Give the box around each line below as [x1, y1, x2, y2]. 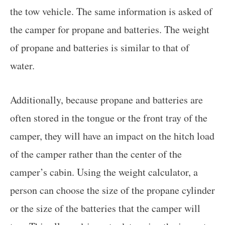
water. [10, 59, 35, 73]
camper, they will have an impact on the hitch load [10, 129, 214, 143]
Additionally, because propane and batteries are [10, 93, 203, 107]
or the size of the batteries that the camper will [10, 201, 200, 215]
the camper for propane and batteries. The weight [10, 23, 209, 37]
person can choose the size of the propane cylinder [10, 183, 215, 197]
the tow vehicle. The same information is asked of [10, 5, 212, 19]
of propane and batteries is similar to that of [10, 41, 189, 55]
